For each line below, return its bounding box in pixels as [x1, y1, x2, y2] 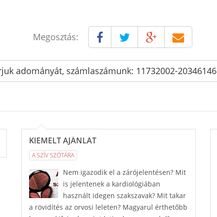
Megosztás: [32, 31, 78, 43]
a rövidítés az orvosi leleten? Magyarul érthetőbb [29, 202, 187, 212]
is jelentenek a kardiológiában [63, 179, 160, 189]
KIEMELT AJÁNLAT [29, 135, 96, 146]
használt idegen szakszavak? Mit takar [63, 191, 186, 201]
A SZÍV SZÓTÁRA [32, 151, 74, 160]
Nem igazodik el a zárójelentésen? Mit [63, 168, 186, 177]
